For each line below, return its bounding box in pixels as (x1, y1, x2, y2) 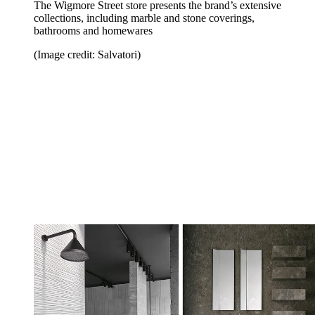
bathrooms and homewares (34, 24, 153, 37)
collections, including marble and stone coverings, (34, 11, 255, 24)
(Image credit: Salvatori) (34, 48, 141, 60)
